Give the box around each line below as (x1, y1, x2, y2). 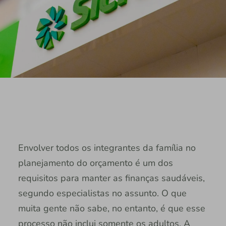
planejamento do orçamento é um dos (18, 156, 173, 169)
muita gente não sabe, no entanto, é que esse (18, 202, 205, 214)
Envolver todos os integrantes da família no (18, 141, 196, 154)
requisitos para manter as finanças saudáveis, (18, 172, 205, 184)
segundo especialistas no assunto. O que (18, 187, 187, 199)
